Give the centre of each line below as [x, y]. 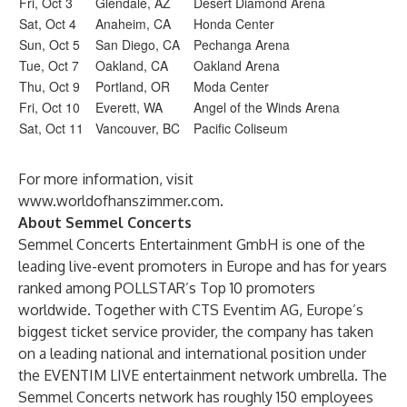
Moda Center [231, 86]
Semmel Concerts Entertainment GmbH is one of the [192, 244]
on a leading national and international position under [192, 353]
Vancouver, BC [138, 128]
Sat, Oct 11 [51, 128]
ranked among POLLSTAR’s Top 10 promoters [167, 288]
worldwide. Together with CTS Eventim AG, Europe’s [191, 310]
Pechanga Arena [242, 45]
